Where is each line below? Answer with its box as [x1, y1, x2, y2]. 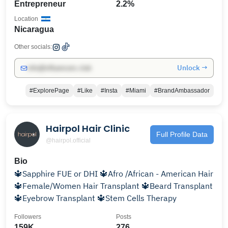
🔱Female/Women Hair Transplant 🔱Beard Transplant [14, 181, 141, 191]
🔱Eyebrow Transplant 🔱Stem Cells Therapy [97, 193, 177, 203]
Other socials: [14, 43, 52, 50]
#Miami [126, 87, 146, 94]
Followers [14, 213, 41, 220]
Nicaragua [14, 25, 54, 34]
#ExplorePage [30, 87, 69, 94]
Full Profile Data [156, 130, 208, 138]
